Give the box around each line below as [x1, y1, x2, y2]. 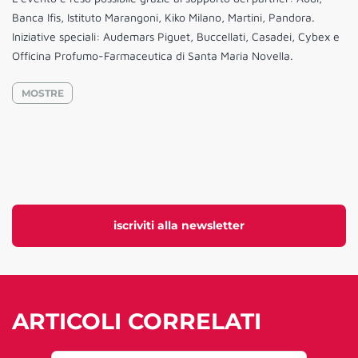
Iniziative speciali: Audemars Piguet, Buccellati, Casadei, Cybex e [12, 30, 340, 44]
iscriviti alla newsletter [113, 218, 245, 233]
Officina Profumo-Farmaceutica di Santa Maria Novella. [12, 49, 293, 63]
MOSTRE [21, 86, 64, 99]
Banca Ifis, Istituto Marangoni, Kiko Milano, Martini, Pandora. [12, 10, 315, 25]
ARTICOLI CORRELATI [12, 308, 261, 336]
